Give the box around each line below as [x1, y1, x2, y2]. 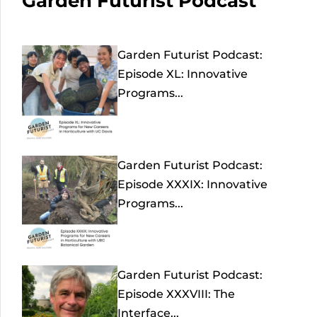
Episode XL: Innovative [117, 67, 248, 81]
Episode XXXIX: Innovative [117, 177, 268, 191]
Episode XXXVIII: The [117, 287, 236, 301]
